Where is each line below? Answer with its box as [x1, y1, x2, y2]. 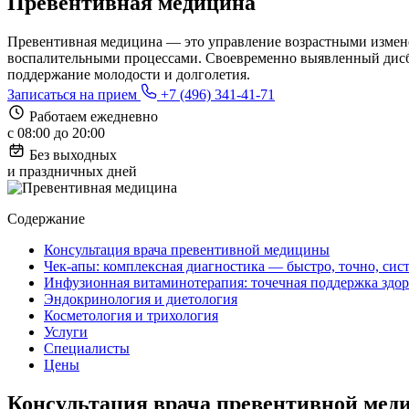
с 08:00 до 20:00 [7, 125, 105, 142]
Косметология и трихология [44, 308, 218, 324]
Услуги [44, 324, 88, 341]
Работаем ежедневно [29, 109, 158, 125]
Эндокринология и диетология [44, 291, 237, 308]
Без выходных [29, 147, 117, 163]
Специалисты [44, 341, 130, 357]
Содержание [7, 211, 85, 227]
